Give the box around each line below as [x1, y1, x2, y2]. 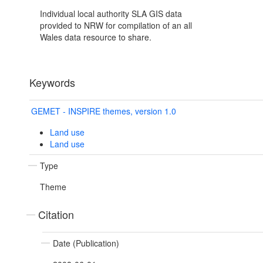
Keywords [29, 75, 75, 90]
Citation [38, 207, 74, 222]
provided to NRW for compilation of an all [40, 19, 192, 32]
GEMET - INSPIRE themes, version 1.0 [31, 105, 176, 117]
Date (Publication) [53, 237, 119, 249]
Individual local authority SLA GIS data [40, 8, 182, 20]
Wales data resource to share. [40, 31, 151, 43]
